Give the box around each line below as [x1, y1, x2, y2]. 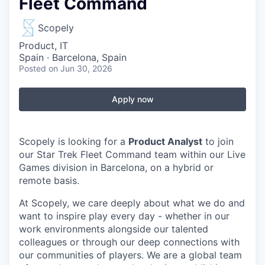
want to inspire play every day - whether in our [19, 210, 230, 222]
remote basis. [19, 174, 79, 186]
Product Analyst [128, 135, 202, 147]
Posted [19, 63, 46, 73]
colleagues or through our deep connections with [19, 236, 240, 248]
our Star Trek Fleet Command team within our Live [19, 148, 245, 160]
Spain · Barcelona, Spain [19, 51, 127, 63]
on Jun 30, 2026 [49, 63, 112, 73]
